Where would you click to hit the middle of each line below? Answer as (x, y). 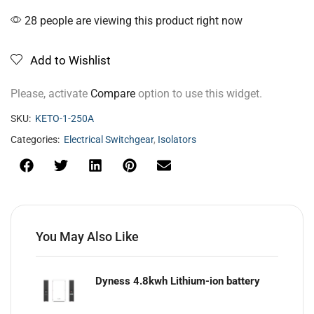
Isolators (177, 140)
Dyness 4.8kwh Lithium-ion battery (178, 281)
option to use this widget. (199, 93)
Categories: (35, 140)
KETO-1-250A (64, 119)
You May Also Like (87, 237)
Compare (113, 93)
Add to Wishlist (70, 60)
